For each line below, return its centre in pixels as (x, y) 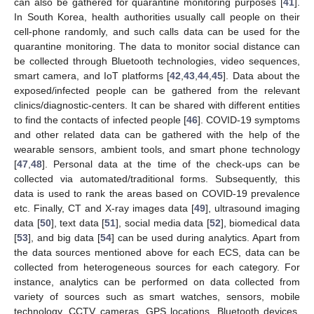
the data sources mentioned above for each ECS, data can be (157, 253)
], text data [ (78, 223)
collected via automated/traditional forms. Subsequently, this (157, 179)
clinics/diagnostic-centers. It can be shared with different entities (157, 105)
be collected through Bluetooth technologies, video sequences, (157, 61)
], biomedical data (260, 223)
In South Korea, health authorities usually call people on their (157, 17)
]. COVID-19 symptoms (249, 120)
